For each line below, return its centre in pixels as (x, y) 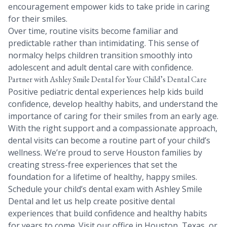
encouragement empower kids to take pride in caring (109, 7)
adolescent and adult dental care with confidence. (101, 68)
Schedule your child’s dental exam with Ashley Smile (105, 189)
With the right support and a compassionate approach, (113, 128)
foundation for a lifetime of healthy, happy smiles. (103, 177)
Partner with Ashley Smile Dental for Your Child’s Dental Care (107, 80)
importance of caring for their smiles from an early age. (113, 116)
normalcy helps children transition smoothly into (100, 55)
